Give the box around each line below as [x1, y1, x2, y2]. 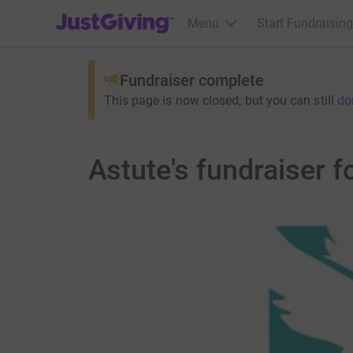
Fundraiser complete [119, 71, 264, 90]
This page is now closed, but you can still [103, 93, 334, 108]
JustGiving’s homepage [54, 6, 184, 20]
